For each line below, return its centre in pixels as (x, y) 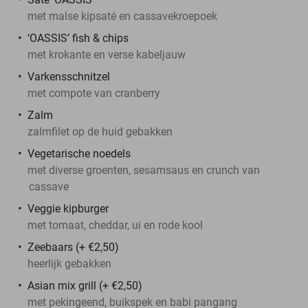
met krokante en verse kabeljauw (107, 54)
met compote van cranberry (94, 93)
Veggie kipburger (68, 208)
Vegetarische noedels (79, 153)
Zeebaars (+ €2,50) (73, 247)
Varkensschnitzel (69, 76)
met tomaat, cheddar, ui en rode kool (115, 225)
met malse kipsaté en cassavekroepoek (122, 16)
